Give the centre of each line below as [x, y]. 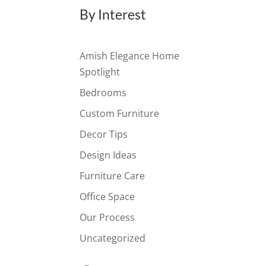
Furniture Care [113, 176]
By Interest [113, 15]
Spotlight [100, 72]
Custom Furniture [120, 114]
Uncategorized [113, 238]
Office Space [107, 197]
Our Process [107, 218]
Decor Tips [104, 134]
